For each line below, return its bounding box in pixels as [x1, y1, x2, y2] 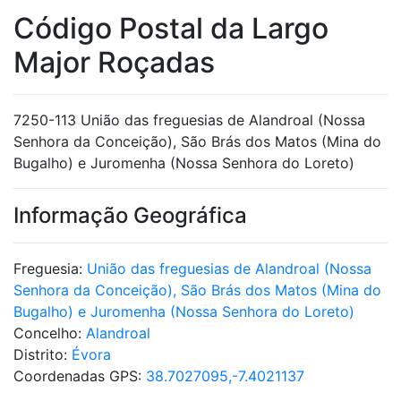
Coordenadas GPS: [13, 367, 146, 385]
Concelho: [13, 324, 86, 342]
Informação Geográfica [13, 202, 247, 228]
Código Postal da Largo [13, 11, 328, 46]
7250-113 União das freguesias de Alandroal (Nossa [13, 111, 365, 129]
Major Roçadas [13, 45, 215, 80]
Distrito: [13, 346, 72, 363]
